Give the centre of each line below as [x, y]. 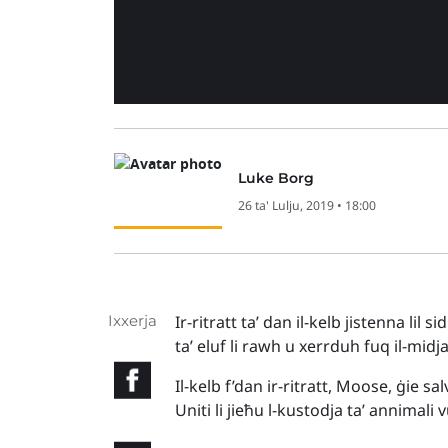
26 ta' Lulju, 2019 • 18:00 [307, 205]
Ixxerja [133, 320]
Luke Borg [276, 178]
